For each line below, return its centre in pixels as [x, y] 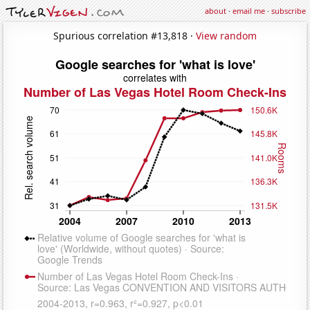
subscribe [289, 11]
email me [249, 11]
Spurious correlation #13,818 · [125, 35]
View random [226, 35]
